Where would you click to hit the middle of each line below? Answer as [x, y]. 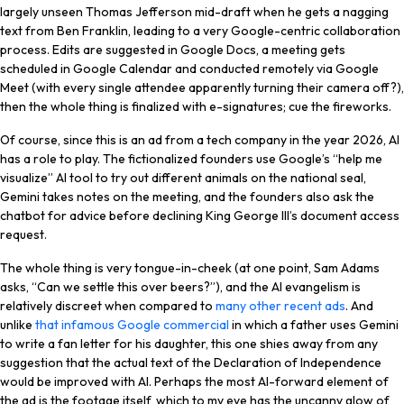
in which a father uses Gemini [314, 325]
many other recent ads [280, 306]
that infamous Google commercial [132, 325]
